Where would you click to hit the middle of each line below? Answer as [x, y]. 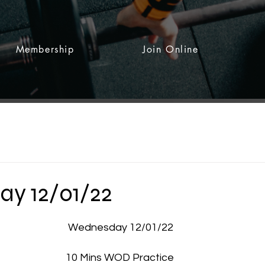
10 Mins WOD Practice [121, 258]
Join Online [170, 49]
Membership [45, 49]
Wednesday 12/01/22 [121, 227]
